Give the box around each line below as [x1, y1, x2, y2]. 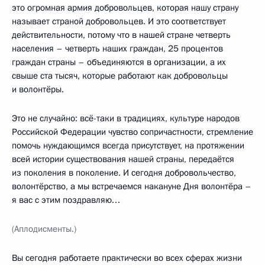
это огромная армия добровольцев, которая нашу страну [12, 2, 238, 14]
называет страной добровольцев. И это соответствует [12, 15, 226, 27]
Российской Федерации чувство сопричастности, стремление [12, 126, 253, 138]
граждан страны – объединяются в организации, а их [12, 56, 226, 68]
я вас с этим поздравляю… [12, 194, 120, 206]
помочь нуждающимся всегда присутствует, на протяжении [12, 140, 244, 151]
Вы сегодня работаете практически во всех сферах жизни [12, 252, 242, 264]
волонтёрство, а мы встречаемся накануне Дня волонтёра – [12, 180, 251, 192]
